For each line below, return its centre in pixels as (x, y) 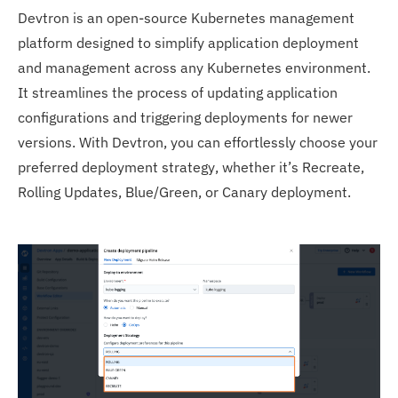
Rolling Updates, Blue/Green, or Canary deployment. (184, 191)
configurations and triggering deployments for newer (185, 117)
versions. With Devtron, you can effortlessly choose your (198, 142)
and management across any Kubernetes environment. (194, 67)
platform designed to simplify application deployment (188, 42)
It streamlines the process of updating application (178, 92)
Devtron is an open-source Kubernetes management (186, 17)
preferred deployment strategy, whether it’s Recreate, (191, 167)
